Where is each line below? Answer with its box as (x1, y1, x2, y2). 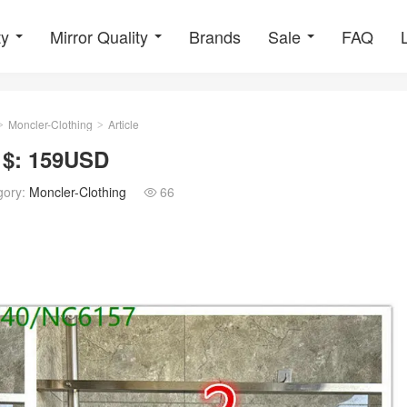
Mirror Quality (50, 25, 148, 48)
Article (105, 116, 139, 132)
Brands (189, 25, 241, 48)
